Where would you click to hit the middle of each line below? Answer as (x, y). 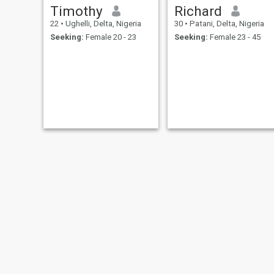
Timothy (76, 11)
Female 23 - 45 (234, 37)
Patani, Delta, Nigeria (226, 23)
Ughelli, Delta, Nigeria (102, 23)
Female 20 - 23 (110, 37)
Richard (198, 11)
